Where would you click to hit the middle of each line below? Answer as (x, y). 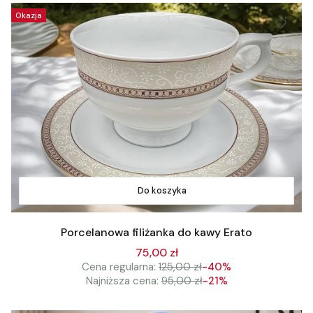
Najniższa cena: (122, 281)
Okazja (29, 15)
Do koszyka (162, 190)
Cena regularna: (119, 267)
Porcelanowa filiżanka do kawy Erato (156, 233)
